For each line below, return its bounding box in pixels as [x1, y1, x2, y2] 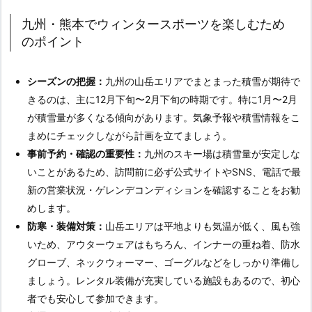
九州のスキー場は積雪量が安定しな [144, 148, 300, 160]
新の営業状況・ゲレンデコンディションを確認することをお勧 [27, 184, 300, 196]
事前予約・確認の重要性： [27, 148, 144, 160]
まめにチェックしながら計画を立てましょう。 [27, 130, 232, 142]
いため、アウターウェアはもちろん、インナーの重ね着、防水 [27, 238, 300, 251]
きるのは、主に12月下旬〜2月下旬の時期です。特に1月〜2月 [27, 93, 297, 106]
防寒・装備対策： [27, 220, 105, 233]
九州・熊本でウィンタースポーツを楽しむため [22, 17, 285, 32]
